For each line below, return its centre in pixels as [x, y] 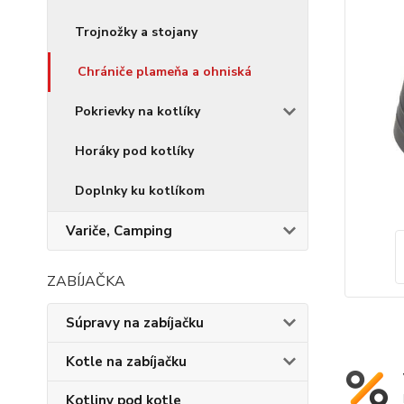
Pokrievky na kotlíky [138, 111]
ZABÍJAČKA [86, 281]
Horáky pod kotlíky [134, 151]
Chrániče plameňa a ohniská [165, 72]
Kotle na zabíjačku [126, 362]
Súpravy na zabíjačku [135, 323]
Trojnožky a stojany [136, 32]
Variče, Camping [119, 231]
